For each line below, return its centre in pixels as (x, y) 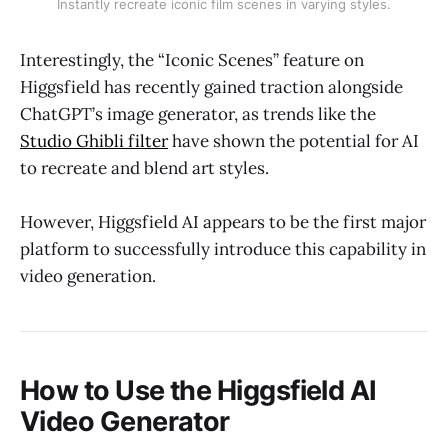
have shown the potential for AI (293, 140)
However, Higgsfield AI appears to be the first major (223, 221)
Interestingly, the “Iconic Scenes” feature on (192, 59)
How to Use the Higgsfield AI (198, 391)
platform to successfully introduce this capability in (223, 248)
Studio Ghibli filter (94, 140)
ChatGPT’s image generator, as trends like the (198, 113)
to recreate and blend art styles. (144, 167)
